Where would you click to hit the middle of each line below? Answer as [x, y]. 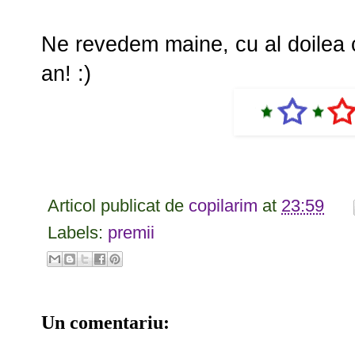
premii [131, 233]
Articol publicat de [118, 206]
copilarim [225, 206]
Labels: [78, 233]
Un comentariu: [105, 322]
